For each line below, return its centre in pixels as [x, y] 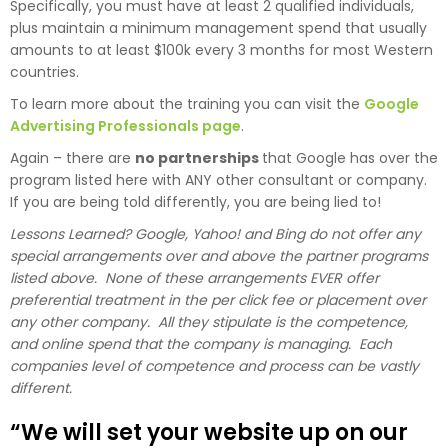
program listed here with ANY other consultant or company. [220, 179]
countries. [44, 71]
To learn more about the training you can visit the [187, 103]
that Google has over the [350, 157]
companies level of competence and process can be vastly [214, 365]
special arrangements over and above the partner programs [219, 255]
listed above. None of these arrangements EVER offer [194, 277]
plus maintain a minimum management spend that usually [218, 27]
